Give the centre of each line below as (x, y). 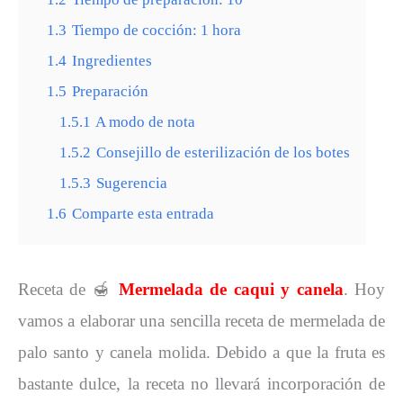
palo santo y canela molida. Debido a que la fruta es (201, 352)
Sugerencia (132, 183)
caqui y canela (288, 289)
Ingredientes (112, 60)
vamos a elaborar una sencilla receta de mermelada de (201, 320)
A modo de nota (145, 121)
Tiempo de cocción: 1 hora (157, 30)
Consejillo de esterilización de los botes (223, 152)
